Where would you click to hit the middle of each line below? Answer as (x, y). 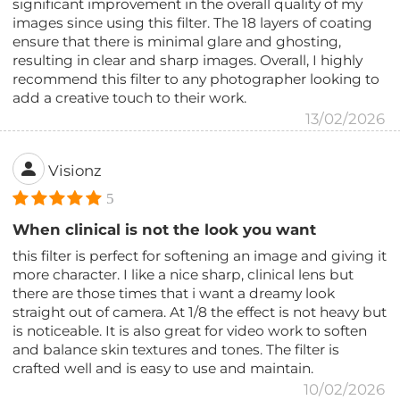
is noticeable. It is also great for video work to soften (190, 330)
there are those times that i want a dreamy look (174, 293)
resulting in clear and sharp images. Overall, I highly (188, 60)
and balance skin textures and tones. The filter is (176, 349)
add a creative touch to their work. (130, 97)
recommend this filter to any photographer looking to (196, 79)
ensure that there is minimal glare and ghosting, (177, 41)
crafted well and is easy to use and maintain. (163, 368)
